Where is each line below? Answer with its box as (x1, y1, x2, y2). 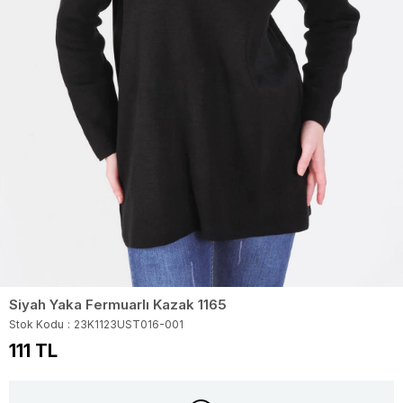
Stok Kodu (9, 318, 64, 331)
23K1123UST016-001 (74, 318, 184, 331)
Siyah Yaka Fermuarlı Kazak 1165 (9, 296, 227, 313)
